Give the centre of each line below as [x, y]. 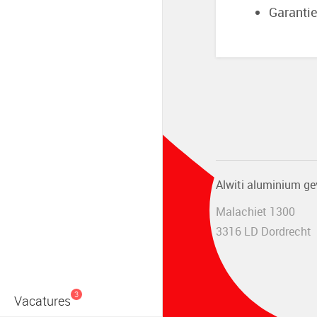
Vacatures [42, 301]
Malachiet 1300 [255, 212]
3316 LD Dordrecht [264, 231]
